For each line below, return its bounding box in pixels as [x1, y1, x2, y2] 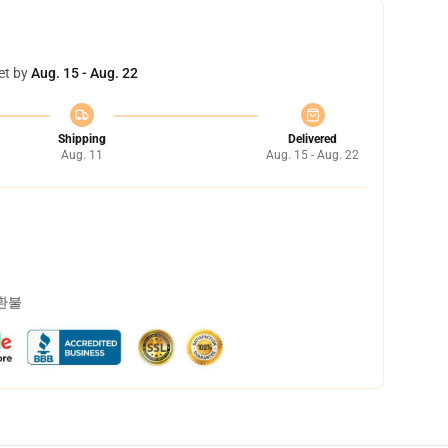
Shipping [57, 132, 106, 146]
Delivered [288, 132, 337, 146]
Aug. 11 [60, 148, 103, 162]
